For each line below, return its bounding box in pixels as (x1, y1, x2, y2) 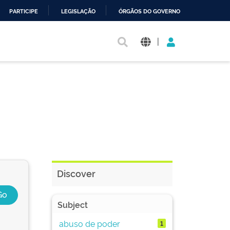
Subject (57, 199, 88, 210)
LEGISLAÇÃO (61, 8, 95, 15)
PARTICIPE (9, 8, 38, 15)
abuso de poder (59, 217, 120, 229)
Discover (57, 167, 95, 179)
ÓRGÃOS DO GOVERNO (119, 8, 180, 15)
